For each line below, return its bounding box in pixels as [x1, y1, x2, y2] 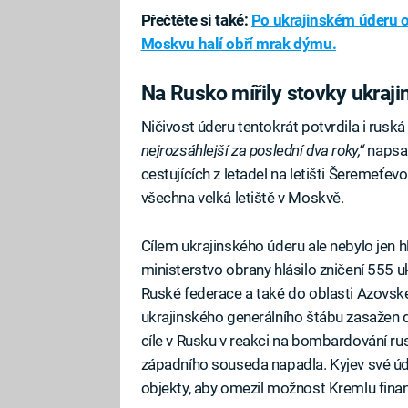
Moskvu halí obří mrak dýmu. [140, 34, 337, 53]
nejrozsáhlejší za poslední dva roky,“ [140, 141, 364, 160]
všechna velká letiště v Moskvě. [140, 189, 344, 208]
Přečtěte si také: [140, 10, 251, 29]
